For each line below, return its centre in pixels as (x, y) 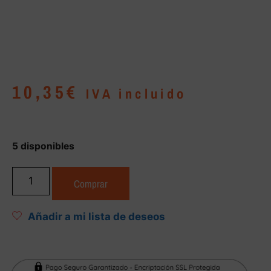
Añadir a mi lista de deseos (96, 216)
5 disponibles (43, 146)
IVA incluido (136, 93)
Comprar (90, 183)
